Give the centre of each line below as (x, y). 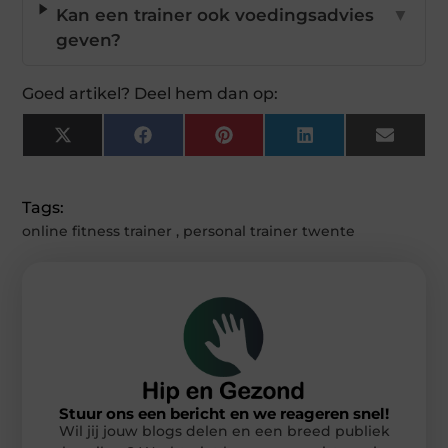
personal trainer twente (269, 231)
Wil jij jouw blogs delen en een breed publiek (224, 430)
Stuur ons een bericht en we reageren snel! (224, 413)
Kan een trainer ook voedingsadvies (214, 15)
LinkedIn (351, 142)
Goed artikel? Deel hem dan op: (150, 94)
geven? (88, 40)
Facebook (194, 142)
